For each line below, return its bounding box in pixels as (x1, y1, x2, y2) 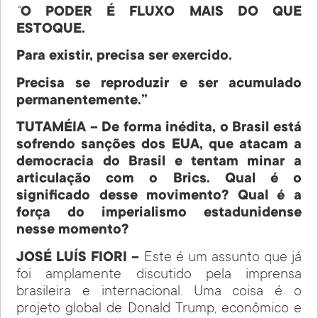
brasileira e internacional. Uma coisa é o (16, 284, 302, 300)
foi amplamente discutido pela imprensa (16, 267, 302, 283)
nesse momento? (16, 223, 129, 239)
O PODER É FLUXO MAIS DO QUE (21, 5, 302, 21)
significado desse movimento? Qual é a (16, 189, 302, 205)
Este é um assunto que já (143, 250, 302, 266)
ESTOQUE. (16, 22, 86, 38)
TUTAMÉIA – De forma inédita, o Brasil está (16, 121, 302, 137)
